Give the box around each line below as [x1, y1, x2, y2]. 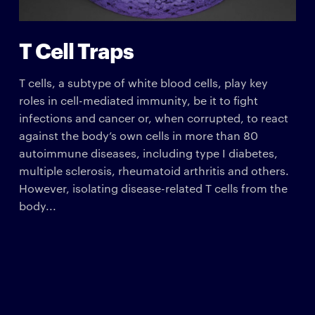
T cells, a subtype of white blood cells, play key [18, 75, 268, 90]
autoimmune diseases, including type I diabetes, [18, 145, 278, 160]
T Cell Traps [18, 34, 134, 64]
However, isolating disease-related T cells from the [18, 180, 288, 195]
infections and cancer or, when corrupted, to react [18, 110, 288, 125]
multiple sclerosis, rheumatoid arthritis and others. [18, 162, 289, 178]
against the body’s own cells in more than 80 [18, 127, 258, 143]
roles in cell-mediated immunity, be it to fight [18, 92, 258, 108]
